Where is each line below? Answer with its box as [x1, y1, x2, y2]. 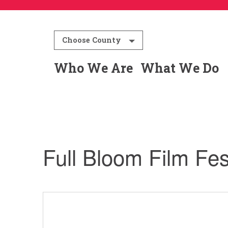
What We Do [140, 60, 219, 76]
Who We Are [54, 60, 133, 76]
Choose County [62, 35, 122, 45]
